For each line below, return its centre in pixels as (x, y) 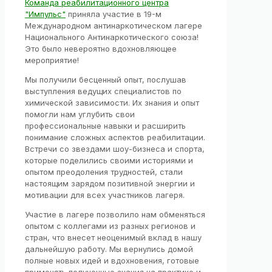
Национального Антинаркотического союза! (112, 37)
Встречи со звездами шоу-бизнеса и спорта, (115, 149)
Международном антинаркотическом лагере (114, 26)
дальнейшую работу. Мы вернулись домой (109, 249)
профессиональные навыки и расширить (105, 126)
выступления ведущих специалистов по (103, 91)
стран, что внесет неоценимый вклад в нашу (113, 238)
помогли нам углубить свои (80, 114)
